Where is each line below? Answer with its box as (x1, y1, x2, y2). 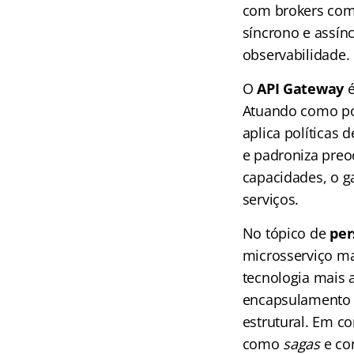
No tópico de (242, 224, 330, 243)
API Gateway (257, 79, 345, 98)
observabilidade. (242, 45, 350, 64)
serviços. (242, 190, 299, 209)
